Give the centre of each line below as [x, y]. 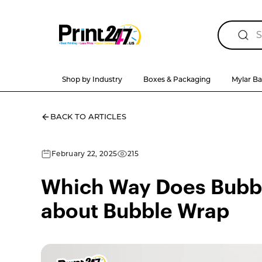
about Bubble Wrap [135, 211]
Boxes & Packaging [177, 79]
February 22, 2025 [85, 154]
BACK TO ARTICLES [88, 116]
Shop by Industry [92, 79]
